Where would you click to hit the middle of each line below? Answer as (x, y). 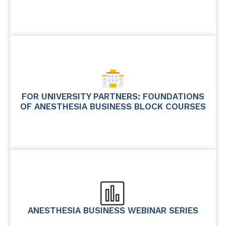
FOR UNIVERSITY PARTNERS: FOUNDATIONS (113, 96)
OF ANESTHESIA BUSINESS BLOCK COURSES (113, 106)
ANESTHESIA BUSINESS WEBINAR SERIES (113, 210)
